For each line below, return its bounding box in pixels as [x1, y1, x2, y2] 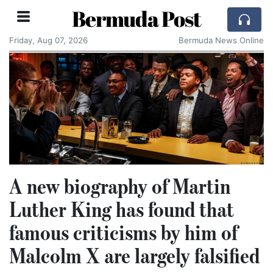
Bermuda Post [72, 4, 201, 33]
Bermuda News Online [179, 35, 264, 45]
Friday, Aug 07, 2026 [9, 35, 88, 45]
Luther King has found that [9, 196, 234, 222]
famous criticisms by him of [9, 219, 238, 245]
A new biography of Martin [9, 172, 230, 199]
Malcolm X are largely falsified [9, 242, 260, 268]
